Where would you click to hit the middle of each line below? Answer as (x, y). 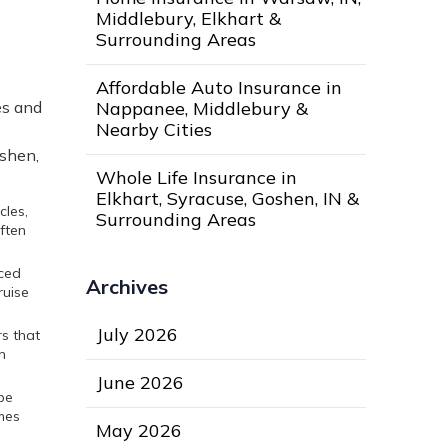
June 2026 (140, 383)
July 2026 (137, 335)
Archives (127, 287)
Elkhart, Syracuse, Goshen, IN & (227, 199)
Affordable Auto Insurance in (219, 88)
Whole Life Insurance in (196, 178)
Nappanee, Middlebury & (202, 109)
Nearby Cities (154, 130)
